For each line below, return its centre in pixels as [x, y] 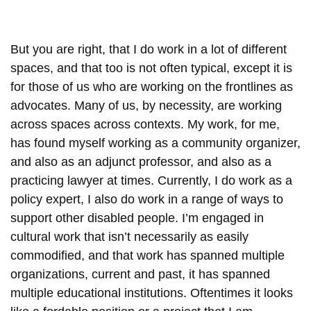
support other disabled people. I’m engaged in [137, 218]
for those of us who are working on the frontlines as [152, 86]
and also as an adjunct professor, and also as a [141, 161]
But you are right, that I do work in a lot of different [149, 49]
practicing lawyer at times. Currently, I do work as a [151, 180]
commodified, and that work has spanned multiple [148, 255]
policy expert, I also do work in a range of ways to [147, 199]
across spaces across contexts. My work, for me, [145, 124]
